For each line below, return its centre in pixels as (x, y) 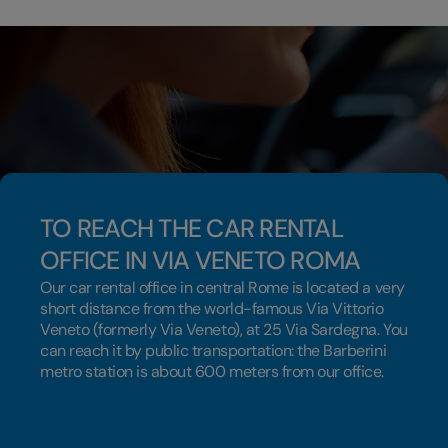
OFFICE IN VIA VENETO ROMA (200, 260)
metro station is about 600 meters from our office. (212, 371)
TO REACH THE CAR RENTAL (191, 228)
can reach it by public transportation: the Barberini (213, 350)
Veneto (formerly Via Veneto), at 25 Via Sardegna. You (224, 329)
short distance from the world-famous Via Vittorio (212, 308)
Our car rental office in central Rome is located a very (222, 287)
